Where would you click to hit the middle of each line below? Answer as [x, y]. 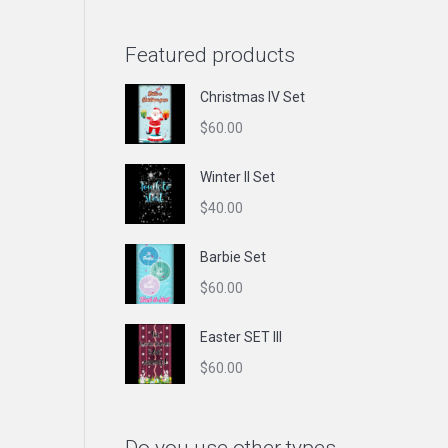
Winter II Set [237, 177]
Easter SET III [240, 337]
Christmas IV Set [252, 97]
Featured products [209, 55]
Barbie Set [232, 257]
